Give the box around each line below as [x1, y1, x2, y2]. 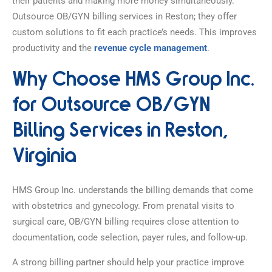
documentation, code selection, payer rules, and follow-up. [12, 231, 248, 243]
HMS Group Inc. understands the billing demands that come [12, 184, 253, 195]
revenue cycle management [94, 42, 207, 53]
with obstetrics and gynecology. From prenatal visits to [12, 200, 234, 211]
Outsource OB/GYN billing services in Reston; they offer [12, 10, 237, 22]
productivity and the [12, 42, 94, 53]
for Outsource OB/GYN [12, 97, 209, 115]
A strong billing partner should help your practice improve [12, 256, 244, 268]
